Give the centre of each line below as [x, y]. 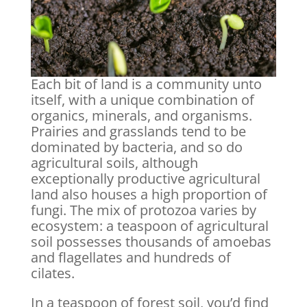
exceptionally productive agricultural [145, 179]
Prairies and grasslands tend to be [138, 132]
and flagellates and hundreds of [131, 258]
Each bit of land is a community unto [146, 84]
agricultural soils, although [114, 163]
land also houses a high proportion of [149, 195]
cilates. [52, 273]
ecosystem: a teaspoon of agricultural [149, 226]
